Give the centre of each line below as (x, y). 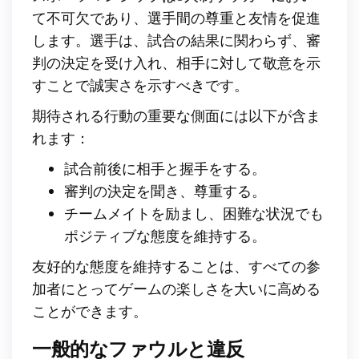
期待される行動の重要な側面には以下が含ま (176, 115)
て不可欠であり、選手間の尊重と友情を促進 (176, 17)
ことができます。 (90, 311)
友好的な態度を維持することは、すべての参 (176, 266)
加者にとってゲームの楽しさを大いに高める (176, 288)
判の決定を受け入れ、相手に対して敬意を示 (176, 62)
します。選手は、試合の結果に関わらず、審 (176, 40)
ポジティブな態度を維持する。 (165, 235)
